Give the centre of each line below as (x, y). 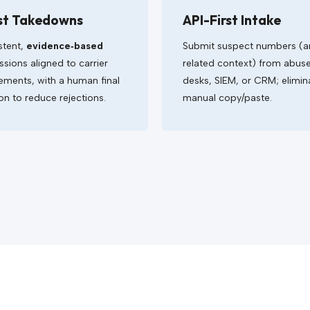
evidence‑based (65, 46)
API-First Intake (232, 20)
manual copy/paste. (227, 98)
